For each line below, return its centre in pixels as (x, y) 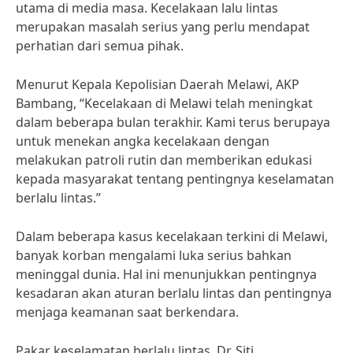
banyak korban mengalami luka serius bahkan (154, 255)
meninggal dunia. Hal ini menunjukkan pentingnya (166, 274)
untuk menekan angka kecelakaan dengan (143, 141)
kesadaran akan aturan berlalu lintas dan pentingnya (174, 293)
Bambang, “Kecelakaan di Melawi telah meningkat (164, 103)
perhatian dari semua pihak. (100, 46)
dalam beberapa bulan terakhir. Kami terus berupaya (173, 122)
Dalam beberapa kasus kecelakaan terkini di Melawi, (172, 236)
